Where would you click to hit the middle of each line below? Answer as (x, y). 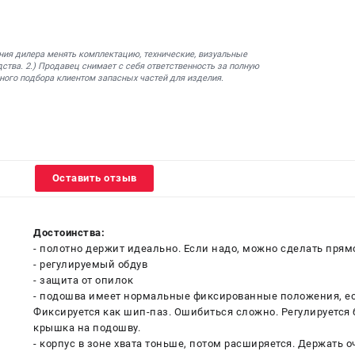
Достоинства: (69, 232)
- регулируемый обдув (90, 264)
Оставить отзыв (94, 178)
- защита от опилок (83, 280)
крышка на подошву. (87, 327)
